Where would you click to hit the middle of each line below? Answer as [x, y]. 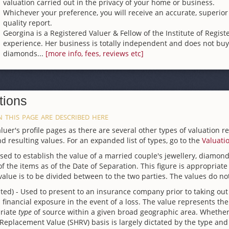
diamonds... [24, 54]
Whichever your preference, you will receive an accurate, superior [116, 13]
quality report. [28, 23]
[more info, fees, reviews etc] [95, 54]
